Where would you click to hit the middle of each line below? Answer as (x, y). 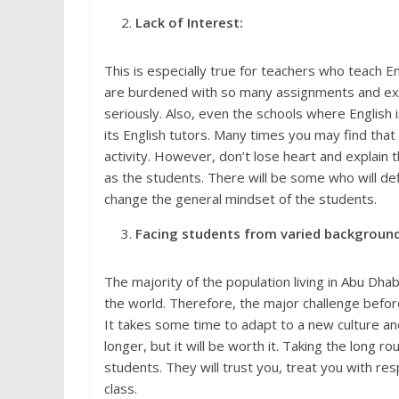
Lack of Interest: (189, 22)
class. (121, 388)
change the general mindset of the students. (240, 198)
